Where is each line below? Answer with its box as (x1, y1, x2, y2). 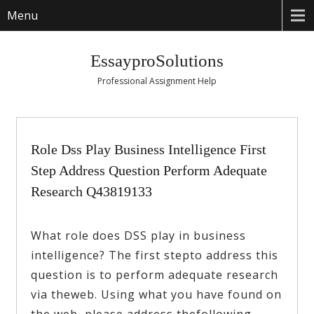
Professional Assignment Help (97, 75, 217, 87)
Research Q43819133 (31, 184, 153, 200)
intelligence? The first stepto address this (31, 247, 279, 264)
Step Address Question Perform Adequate (31, 163, 268, 179)
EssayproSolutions (90, 51, 224, 70)
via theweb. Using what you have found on (31, 287, 282, 303)
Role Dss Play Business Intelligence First (31, 142, 267, 158)
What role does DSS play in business (31, 228, 247, 244)
